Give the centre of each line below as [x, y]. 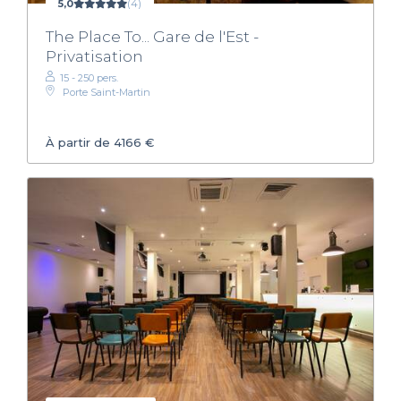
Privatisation [94, 56]
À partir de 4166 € [100, 143]
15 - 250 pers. [89, 77]
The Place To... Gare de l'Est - [152, 36]
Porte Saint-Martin [107, 92]
